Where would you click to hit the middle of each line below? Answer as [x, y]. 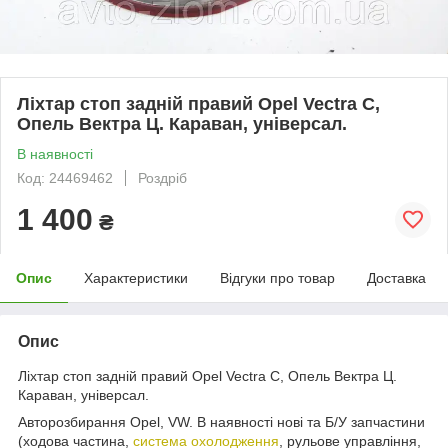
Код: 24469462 [65, 177]
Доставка [396, 277]
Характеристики [136, 277]
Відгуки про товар [277, 277]
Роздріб [162, 177]
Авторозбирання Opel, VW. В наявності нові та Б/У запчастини [221, 421]
